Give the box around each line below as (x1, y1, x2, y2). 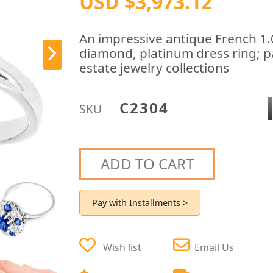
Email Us (194, 240, 235, 254)
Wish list (103, 240, 142, 254)
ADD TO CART (101, 153, 194, 174)
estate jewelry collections (79, 59, 230, 76)
